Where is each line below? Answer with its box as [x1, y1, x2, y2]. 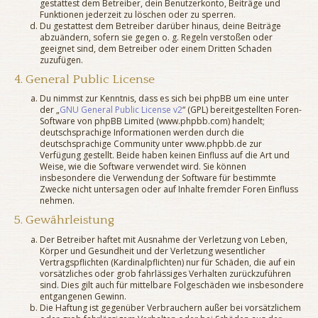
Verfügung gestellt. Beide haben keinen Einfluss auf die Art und [40, 149, 290, 162]
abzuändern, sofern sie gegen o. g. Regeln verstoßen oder [40, 31, 273, 43]
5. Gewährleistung [14, 213, 114, 228]
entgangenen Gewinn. [40, 290, 126, 302]
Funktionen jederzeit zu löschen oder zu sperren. [40, 8, 236, 21]
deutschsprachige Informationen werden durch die [40, 126, 244, 139]
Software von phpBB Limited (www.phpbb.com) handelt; [40, 115, 265, 128]
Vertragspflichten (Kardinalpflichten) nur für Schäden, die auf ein [40, 256, 295, 268]
